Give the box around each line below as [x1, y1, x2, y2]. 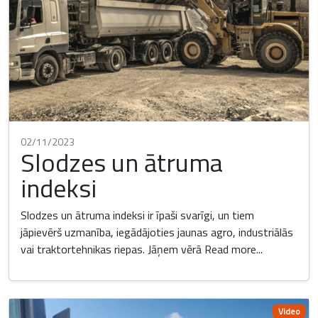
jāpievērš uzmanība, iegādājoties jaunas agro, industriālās [21, 224, 293, 241]
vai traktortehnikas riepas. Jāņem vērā [21, 241, 204, 258]
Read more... [204, 241, 263, 258]
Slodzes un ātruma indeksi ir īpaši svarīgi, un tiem [21, 207, 254, 224]
